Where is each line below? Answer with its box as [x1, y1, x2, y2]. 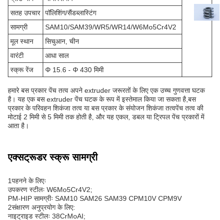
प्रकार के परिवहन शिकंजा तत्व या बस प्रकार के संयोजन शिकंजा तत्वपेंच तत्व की [8, 104, 203, 112]
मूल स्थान [10, 37, 33, 45]
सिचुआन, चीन [45, 37, 79, 45]
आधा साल [45, 51, 69, 59]
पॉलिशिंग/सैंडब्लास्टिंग [45, 8, 96, 17]
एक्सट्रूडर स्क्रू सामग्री [8, 151, 98, 163]
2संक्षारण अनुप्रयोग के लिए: [8, 203, 75, 211]
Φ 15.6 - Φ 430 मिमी [45, 65, 104, 74]
